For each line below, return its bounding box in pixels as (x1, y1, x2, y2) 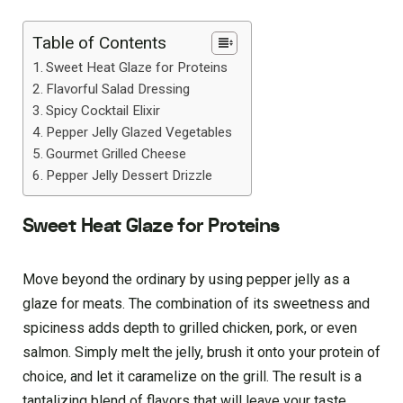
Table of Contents (32, 31, 166, 53)
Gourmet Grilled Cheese (46, 145, 187, 162)
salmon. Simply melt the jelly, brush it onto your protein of (22, 344, 381, 362)
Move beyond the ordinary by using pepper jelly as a (22, 271, 350, 289)
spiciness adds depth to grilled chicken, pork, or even (22, 319, 357, 337)
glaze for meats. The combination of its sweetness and (22, 295, 370, 313)
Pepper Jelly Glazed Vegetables (46, 123, 233, 140)
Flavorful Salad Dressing (46, 80, 191, 97)
